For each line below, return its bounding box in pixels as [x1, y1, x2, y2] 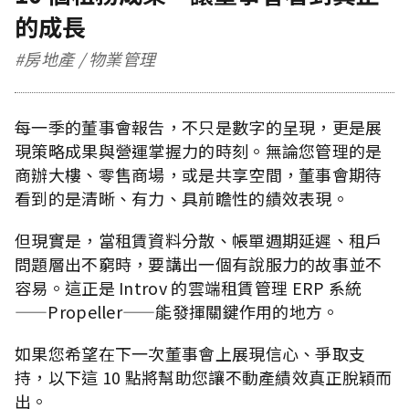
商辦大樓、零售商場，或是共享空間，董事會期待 [15, 162, 383, 186]
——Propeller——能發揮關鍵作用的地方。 [15, 299, 340, 323]
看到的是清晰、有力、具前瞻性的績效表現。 [15, 185, 349, 210]
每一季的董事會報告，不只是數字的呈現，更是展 [15, 114, 383, 139]
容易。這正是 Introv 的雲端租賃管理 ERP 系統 [15, 275, 362, 299]
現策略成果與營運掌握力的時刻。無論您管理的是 [15, 138, 383, 163]
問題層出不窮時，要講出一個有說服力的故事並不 [15, 251, 383, 276]
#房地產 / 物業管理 [15, 46, 156, 70]
